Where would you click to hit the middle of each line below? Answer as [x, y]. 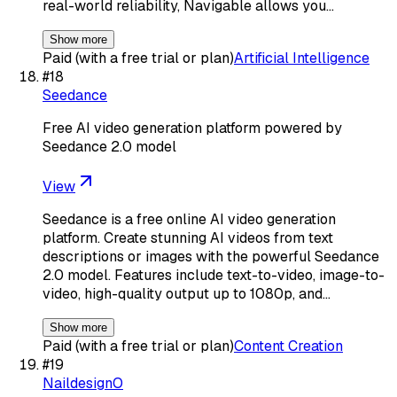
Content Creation [288, 346]
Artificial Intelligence [302, 58]
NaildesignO [83, 383]
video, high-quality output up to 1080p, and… [187, 293]
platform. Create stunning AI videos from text [188, 237]
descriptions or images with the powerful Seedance [211, 256]
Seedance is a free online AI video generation [189, 219]
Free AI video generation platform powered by [192, 128]
